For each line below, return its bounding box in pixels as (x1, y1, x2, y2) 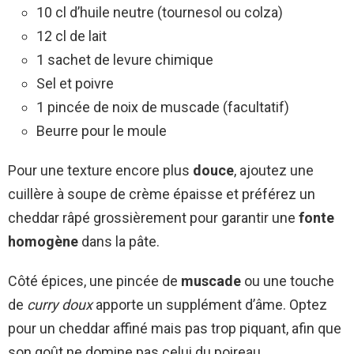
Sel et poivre (36, 74, 114, 92)
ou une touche (241, 272, 334, 289)
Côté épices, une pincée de (8, 272, 181, 289)
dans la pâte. (78, 232, 160, 250)
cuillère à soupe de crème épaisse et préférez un (8, 185, 315, 202)
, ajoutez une (234, 161, 314, 179)
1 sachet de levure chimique (36, 51, 213, 68)
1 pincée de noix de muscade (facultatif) (36, 98, 289, 115)
